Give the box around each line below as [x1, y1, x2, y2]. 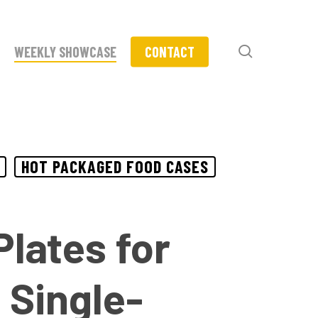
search [252, 42, 294, 59]
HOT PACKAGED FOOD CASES [21, 156, 209, 177]
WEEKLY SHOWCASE [14, 43, 116, 60]
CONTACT [145, 43, 194, 60]
